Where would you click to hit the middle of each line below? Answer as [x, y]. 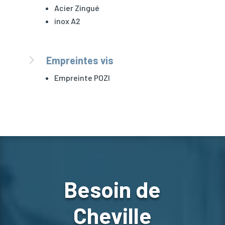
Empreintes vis [80, 60]
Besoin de [113, 189]
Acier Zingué [77, 8]
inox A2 [67, 21]
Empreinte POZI [82, 77]
